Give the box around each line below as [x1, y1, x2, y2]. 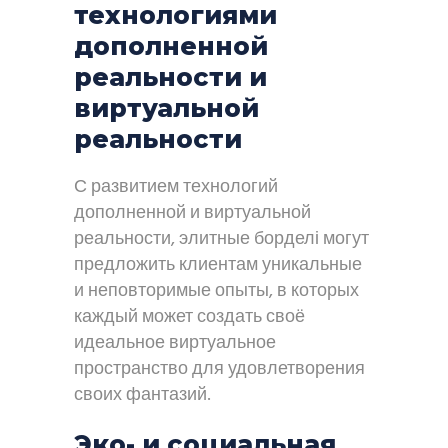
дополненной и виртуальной [74, 199, 311, 228]
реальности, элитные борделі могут [74, 225, 369, 254]
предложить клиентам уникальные [74, 251, 362, 280]
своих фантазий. [74, 381, 211, 410]
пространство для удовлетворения [74, 355, 365, 384]
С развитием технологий [74, 173, 278, 202]
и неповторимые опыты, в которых [74, 277, 359, 306]
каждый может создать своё [74, 303, 305, 332]
